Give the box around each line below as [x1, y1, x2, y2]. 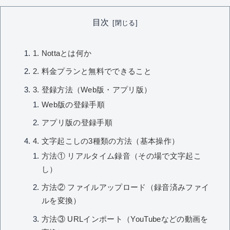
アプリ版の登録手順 [42, 119, 113, 127]
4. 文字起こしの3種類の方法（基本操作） [32, 137, 180, 145]
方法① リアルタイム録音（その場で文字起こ [42, 151, 201, 160]
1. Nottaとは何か [32, 49, 92, 57]
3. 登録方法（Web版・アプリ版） [32, 85, 152, 94]
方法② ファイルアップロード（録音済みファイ [42, 183, 209, 192]
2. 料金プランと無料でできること [32, 67, 152, 76]
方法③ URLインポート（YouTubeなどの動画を [42, 215, 208, 223]
